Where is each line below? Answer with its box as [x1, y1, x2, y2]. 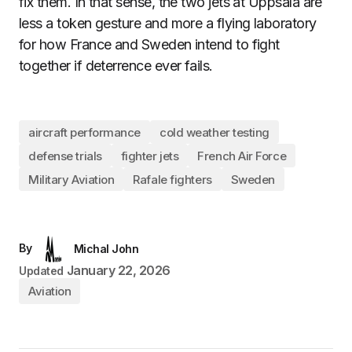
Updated [19, 264, 64, 277]
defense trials [28, 148, 102, 163]
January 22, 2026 [66, 262, 170, 278]
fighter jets [120, 148, 179, 163]
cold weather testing [159, 124, 269, 140]
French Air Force [197, 148, 287, 163]
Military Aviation [28, 171, 115, 187]
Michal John [73, 242, 139, 255]
